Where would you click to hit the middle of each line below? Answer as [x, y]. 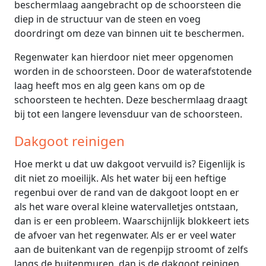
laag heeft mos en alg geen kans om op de [110, 85]
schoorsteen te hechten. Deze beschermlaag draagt [131, 99]
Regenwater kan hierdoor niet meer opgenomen [124, 57]
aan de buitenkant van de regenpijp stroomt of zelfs [131, 249]
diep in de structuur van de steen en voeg [107, 19]
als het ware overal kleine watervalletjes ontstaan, [126, 206]
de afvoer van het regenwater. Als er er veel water [125, 235]
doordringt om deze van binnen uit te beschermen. [129, 33]
